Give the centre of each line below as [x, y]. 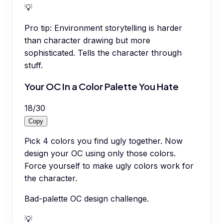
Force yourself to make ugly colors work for [109, 166]
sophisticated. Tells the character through [103, 53]
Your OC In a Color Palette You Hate [102, 87]
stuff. [34, 65]
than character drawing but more [87, 40]
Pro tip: [38, 28]
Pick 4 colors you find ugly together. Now [104, 141]
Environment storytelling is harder [118, 28]
